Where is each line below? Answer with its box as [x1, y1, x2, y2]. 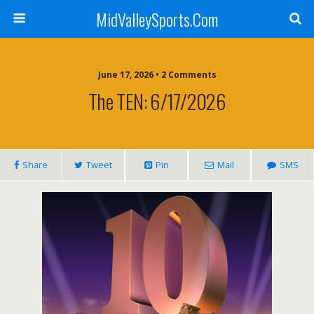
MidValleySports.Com [96, 6, 218, 32]
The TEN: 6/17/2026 [88, 86, 226, 116]
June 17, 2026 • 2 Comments [97, 69, 217, 81]
